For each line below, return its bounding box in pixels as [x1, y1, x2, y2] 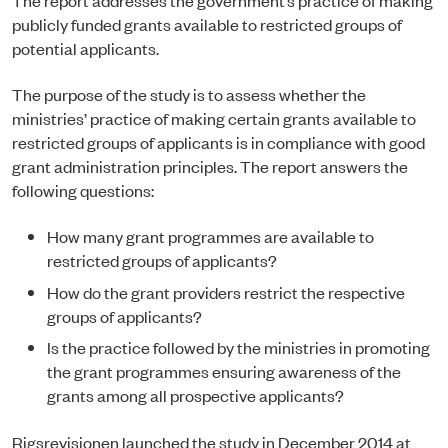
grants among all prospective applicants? [47, 384, 347, 407]
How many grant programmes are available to [47, 225, 374, 248]
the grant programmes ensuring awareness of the [47, 360, 401, 383]
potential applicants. [12, 36, 162, 59]
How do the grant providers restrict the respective [47, 280, 405, 303]
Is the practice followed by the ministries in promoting [47, 336, 430, 359]
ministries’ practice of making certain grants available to [12, 107, 416, 130]
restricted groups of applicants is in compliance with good [12, 131, 425, 154]
